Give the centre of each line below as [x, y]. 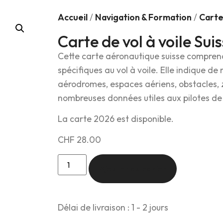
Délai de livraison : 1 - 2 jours [113, 208]
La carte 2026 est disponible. [116, 119]
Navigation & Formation [143, 17]
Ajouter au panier [133, 168]
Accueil [73, 17]
